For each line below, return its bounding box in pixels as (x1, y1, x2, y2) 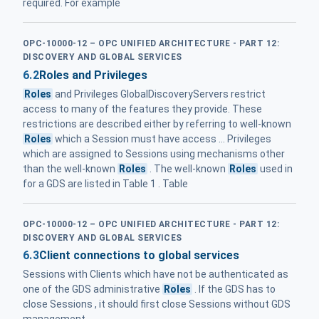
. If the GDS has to (192, 283, 276, 296)
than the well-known (23, 162, 117, 174)
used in (258, 162, 293, 174)
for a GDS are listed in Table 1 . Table (23, 177, 188, 189)
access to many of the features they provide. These (23, 103, 262, 115)
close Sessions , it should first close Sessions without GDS (23, 298, 291, 310)
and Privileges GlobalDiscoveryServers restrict (53, 88, 266, 100)
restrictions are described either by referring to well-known (23, 117, 291, 130)
